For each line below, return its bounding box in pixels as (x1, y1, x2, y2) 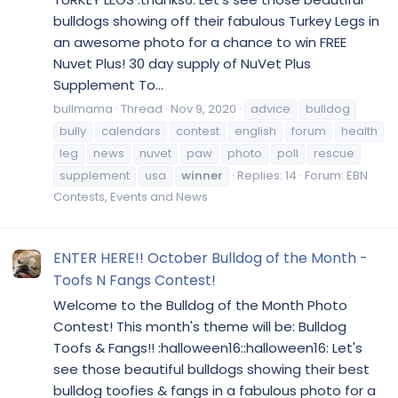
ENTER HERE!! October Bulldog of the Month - (53, 248, 368, 269)
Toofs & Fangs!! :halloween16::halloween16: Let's (53, 338, 362, 357)
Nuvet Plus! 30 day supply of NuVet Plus (53, 54, 311, 74)
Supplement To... (53, 76, 163, 95)
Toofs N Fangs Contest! (53, 270, 216, 291)
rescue (314, 144, 354, 162)
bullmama (53, 99, 113, 117)
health (341, 122, 378, 139)
